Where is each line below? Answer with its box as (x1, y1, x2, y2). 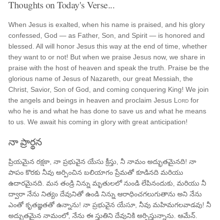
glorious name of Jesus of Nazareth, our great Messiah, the (8, 75, 193, 82)
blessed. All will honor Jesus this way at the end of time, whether (8, 42, 208, 50)
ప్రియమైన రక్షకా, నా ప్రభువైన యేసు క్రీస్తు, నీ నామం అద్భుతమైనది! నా (8, 158, 197, 165)
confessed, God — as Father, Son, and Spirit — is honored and (8, 31, 205, 39)
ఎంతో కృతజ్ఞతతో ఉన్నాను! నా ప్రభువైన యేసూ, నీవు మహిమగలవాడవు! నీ (8, 201, 212, 209)
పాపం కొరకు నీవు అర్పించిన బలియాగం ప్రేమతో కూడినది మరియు (8, 168, 184, 176)
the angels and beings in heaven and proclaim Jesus (8, 96, 174, 104)
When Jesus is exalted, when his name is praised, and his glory (8, 21, 205, 28)
